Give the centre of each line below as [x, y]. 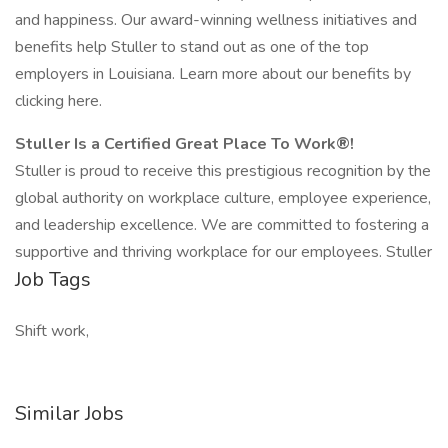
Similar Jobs [69, 413]
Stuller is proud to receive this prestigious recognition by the [223, 171]
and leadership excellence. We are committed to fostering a [222, 225]
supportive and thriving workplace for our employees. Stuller [223, 252]
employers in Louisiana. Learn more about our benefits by [213, 74]
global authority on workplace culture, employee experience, [223, 198]
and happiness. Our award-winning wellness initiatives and [216, 20]
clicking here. [58, 101]
